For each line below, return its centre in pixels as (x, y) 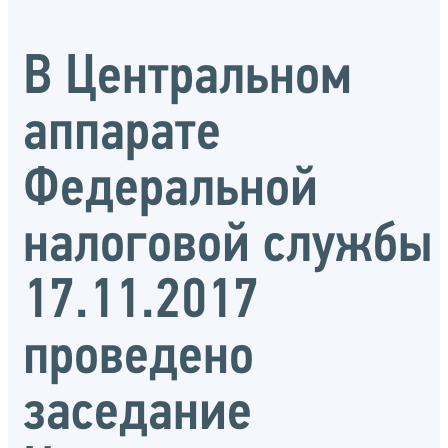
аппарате (122, 134)
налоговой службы (228, 246)
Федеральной (170, 190)
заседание (137, 414)
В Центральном (187, 78)
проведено (138, 358)
